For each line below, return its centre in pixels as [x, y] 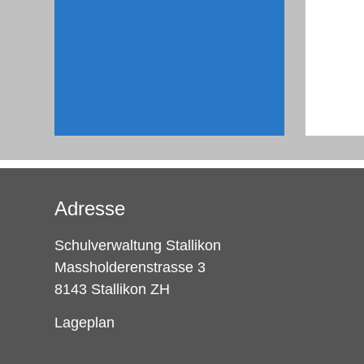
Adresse [90, 208]
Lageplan [85, 323]
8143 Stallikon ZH [113, 289]
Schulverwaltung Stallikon [138, 245]
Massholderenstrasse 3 [130, 267]
